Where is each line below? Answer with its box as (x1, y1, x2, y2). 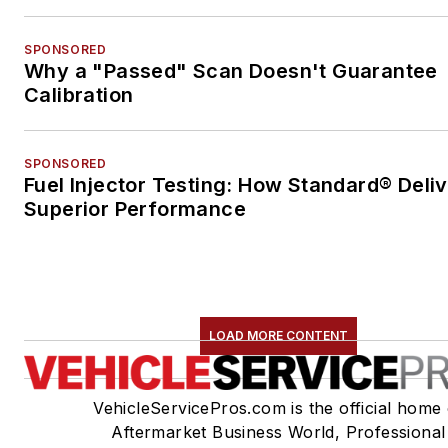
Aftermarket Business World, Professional (111, 421, 446, 442)
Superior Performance (24, 196, 246, 221)
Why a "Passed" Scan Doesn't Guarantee (24, 58, 438, 83)
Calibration (24, 82, 134, 107)
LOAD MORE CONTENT (208, 327, 348, 343)
